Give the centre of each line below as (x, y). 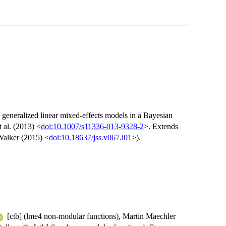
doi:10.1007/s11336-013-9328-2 (92, 127)
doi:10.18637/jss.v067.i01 (90, 138)
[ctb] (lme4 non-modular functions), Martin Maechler (90, 216)
